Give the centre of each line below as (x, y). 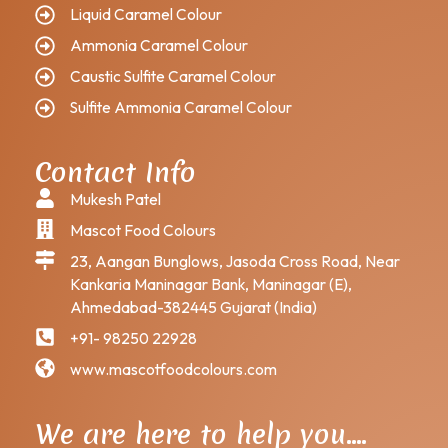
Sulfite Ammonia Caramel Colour (181, 107)
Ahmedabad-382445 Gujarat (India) (193, 307)
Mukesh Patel (115, 199)
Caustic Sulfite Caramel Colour (173, 76)
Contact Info (115, 172)
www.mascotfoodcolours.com (173, 369)
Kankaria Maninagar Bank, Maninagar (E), (211, 284)
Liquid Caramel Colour (146, 14)
